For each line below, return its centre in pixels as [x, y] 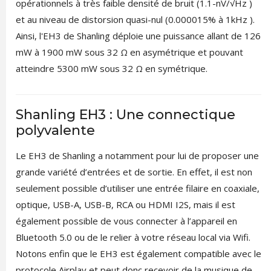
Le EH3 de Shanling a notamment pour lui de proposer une [137, 156]
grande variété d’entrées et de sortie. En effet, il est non [134, 172]
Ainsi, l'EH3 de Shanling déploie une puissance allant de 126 [138, 36]
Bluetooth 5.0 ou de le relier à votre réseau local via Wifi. [133, 237]
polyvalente [55, 131]
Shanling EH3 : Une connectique [125, 115]
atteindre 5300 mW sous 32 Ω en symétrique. [111, 69]
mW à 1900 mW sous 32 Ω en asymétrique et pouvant [129, 52]
